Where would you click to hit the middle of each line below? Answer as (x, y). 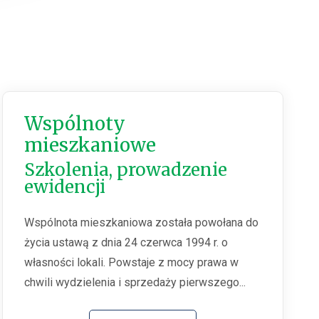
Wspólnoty (75, 124)
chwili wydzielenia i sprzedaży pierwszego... (135, 283)
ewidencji (65, 187)
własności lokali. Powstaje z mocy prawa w (132, 263)
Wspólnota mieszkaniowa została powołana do (142, 223)
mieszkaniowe (90, 145)
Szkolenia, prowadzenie (126, 170)
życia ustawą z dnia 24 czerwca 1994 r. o (126, 243)
